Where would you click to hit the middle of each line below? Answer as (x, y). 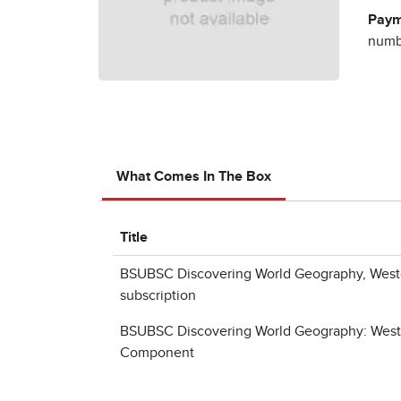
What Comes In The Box (194, 176)
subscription (158, 295)
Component (157, 353)
